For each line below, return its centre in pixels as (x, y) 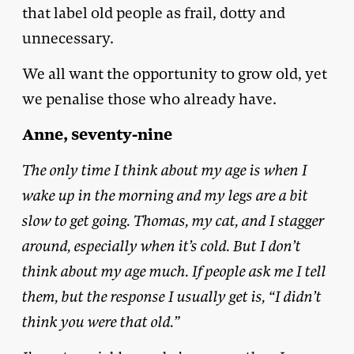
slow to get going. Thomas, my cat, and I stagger (173, 220)
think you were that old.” (101, 322)
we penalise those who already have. (149, 99)
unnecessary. (68, 38)
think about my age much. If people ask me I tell (174, 271)
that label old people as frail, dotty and (154, 13)
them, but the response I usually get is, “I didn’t (172, 296)
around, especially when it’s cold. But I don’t (162, 246)
